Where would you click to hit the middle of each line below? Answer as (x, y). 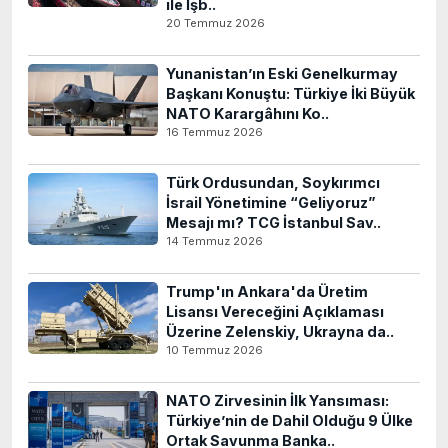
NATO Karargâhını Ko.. (247, 113)
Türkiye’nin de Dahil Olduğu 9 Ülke (289, 420)
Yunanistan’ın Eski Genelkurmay (282, 73)
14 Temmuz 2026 (214, 241)
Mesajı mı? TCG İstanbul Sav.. (273, 222)
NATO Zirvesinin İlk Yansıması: (277, 400)
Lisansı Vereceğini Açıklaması (275, 311)
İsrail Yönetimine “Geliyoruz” (271, 202)
